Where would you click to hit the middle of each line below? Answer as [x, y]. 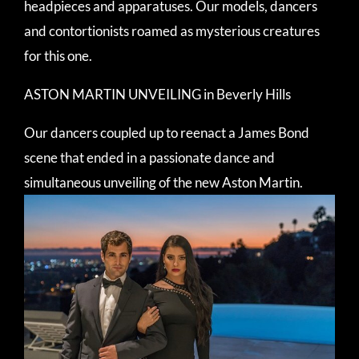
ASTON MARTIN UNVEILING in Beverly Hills [157, 94]
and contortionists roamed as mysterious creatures [172, 30]
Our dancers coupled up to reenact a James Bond [167, 132]
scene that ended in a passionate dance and [149, 157]
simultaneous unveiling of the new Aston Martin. [163, 182]
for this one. [58, 55]
